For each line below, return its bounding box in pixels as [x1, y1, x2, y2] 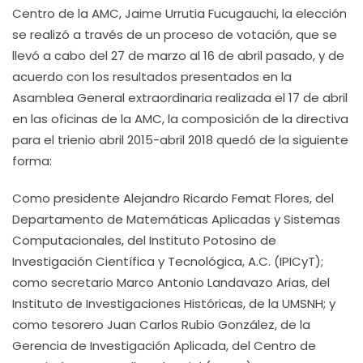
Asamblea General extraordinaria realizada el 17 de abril [12, 89, 348, 106]
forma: [12, 152, 52, 169]
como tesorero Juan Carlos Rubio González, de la [12, 316, 310, 333]
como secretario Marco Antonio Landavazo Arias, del [12, 274, 330, 291]
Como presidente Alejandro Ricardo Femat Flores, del [12, 190, 334, 207]
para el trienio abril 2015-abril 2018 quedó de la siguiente [12, 131, 348, 148]
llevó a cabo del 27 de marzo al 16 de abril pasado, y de [12, 47, 344, 64]
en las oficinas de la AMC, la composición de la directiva [12, 110, 348, 127]
